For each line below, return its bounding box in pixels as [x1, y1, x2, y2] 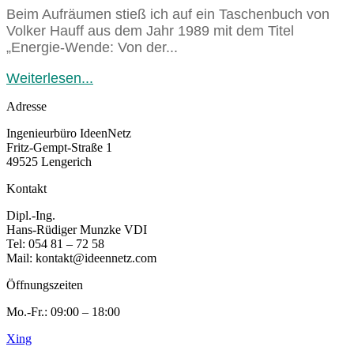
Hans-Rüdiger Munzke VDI [6, 222, 147, 236]
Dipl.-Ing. [6, 208, 55, 222]
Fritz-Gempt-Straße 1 [6, 140, 112, 154]
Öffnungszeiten [6, 277, 83, 292]
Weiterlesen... [6, 70, 93, 86]
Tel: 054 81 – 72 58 [6, 236, 107, 250]
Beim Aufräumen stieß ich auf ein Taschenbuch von [6, 6, 330, 22]
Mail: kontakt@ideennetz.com [6, 250, 156, 265]
